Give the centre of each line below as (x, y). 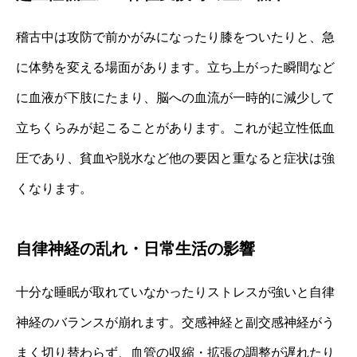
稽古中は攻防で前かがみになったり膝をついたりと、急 (175, 37)
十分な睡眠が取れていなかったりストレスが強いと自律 (175, 292)
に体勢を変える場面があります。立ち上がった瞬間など (175, 67)
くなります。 (54, 188)
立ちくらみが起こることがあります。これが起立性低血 (175, 127)
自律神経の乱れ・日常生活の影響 (135, 248)
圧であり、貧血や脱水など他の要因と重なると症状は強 (175, 158)
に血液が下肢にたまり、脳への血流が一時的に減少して (175, 97)
